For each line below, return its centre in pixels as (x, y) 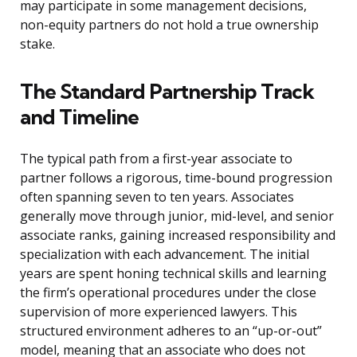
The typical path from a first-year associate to (156, 159)
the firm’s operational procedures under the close (168, 293)
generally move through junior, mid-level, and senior (177, 216)
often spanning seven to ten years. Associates (157, 197)
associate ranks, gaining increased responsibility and (178, 235)
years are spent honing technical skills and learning (173, 274)
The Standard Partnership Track (167, 92)
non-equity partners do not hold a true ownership (169, 25)
